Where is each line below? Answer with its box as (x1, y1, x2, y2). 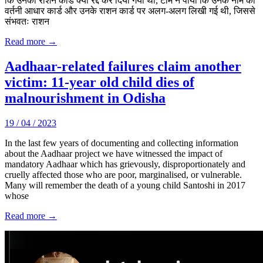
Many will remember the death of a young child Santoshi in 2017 (5, 180, 245, 190)
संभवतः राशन (5, 16, 49, 27)
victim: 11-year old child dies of (5, 75, 194, 90)
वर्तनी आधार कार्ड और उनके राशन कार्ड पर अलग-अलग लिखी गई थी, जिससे (5, 6, 255, 16)
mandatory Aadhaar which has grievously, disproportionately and (5, 159, 245, 169)
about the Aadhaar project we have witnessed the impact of (5, 148, 222, 159)
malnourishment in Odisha (5, 90, 166, 106)
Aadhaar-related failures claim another (5, 59, 241, 75)
